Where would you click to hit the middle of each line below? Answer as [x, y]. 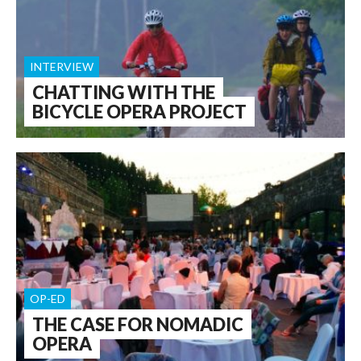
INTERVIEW [62, 66]
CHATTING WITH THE [124, 92]
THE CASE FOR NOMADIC [138, 324]
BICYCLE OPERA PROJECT [139, 112]
